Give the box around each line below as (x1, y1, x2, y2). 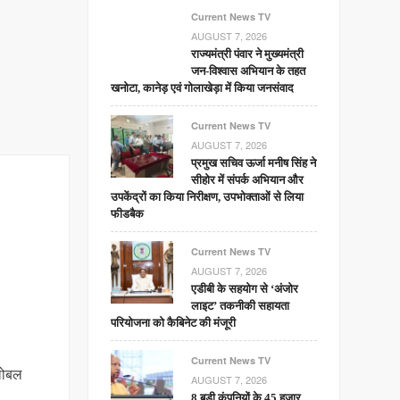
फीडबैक (111, 207, 145, 221)
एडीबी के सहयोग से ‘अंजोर (191, 282, 299, 296)
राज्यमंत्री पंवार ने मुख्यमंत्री (191, 47, 304, 61)
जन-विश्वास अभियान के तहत (191, 64, 306, 78)
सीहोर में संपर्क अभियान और (191, 173, 304, 187)
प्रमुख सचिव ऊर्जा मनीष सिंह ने (191, 156, 317, 170)
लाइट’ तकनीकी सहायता (191, 299, 290, 312)
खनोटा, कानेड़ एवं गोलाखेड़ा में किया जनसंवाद (111, 81, 295, 95)
